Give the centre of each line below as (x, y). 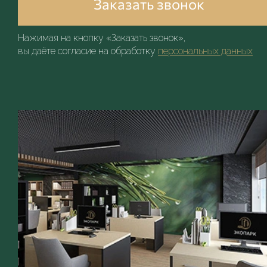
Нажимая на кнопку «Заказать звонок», (102, 38)
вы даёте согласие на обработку (88, 51)
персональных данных (205, 51)
